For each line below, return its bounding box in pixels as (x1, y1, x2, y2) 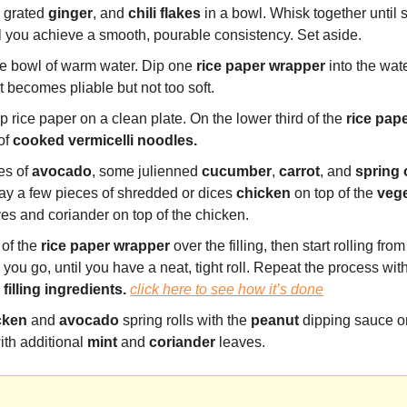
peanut (251, 312, 299, 328)
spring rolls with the (119, 312, 251, 328)
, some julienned (92, 163, 202, 179)
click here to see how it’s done (130, 281, 323, 297)
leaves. (215, 333, 265, 350)
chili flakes (128, 5, 201, 21)
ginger (48, 5, 93, 21)
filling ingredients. (4, 281, 130, 297)
